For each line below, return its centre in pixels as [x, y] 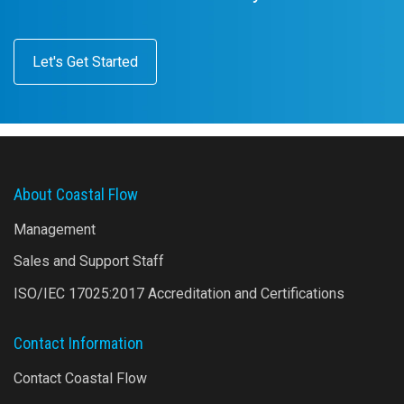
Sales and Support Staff [89, 262]
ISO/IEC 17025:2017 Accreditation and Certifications [179, 293]
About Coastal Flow [76, 194]
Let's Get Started [85, 61]
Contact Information [78, 343]
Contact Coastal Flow [80, 378]
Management [55, 229]
